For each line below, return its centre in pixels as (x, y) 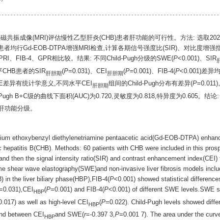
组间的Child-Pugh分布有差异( (150, 83)
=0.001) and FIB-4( (77, 189)
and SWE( (69, 215)
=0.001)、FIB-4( (152, 71)
